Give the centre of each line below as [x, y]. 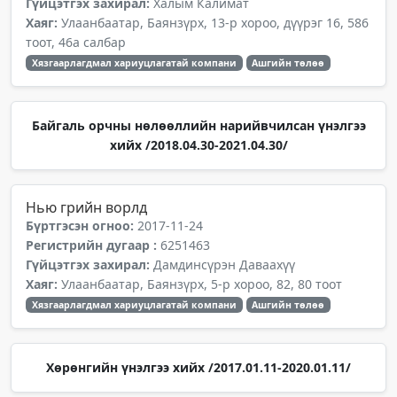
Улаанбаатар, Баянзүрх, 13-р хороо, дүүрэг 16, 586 [215, 23]
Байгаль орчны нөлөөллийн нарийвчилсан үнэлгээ [198, 125]
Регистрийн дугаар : [93, 245]
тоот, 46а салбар [76, 42]
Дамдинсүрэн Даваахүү [224, 265]
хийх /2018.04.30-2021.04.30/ [198, 145]
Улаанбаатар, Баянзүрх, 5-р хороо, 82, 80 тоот [202, 284]
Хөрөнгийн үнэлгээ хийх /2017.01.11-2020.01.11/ [198, 367]
